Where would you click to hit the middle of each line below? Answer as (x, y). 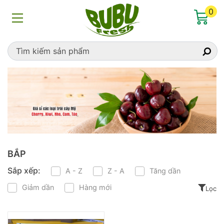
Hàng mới (95, 187)
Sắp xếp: (24, 171)
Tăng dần (165, 171)
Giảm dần (38, 187)
